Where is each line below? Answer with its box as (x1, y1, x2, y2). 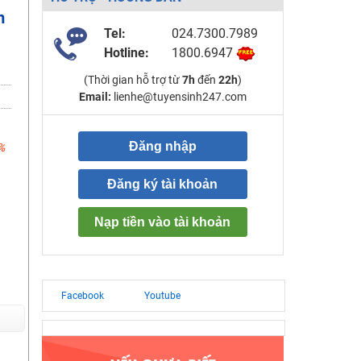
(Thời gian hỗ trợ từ (83, 73, 182, 86)
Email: (78, 90, 111, 103)
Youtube (143, 290, 180, 301)
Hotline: (103, 45, 149, 60)
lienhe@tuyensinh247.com (110, 90, 247, 103)
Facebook (60, 290, 104, 301)
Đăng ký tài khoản (107, 177, 218, 191)
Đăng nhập (128, 139, 197, 153)
